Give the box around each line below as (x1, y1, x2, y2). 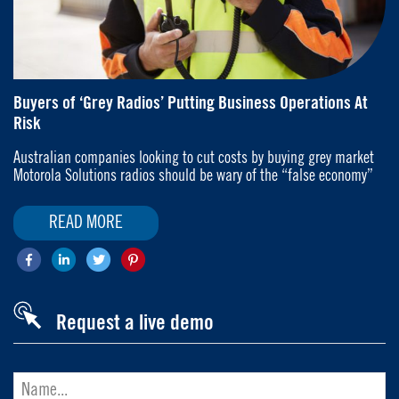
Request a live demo (56, 313, 214, 335)
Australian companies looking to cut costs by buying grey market (13, 150, 374, 167)
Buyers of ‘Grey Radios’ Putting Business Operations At (13, 94, 368, 113)
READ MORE (49, 214, 123, 232)
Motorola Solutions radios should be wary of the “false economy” (13, 167, 373, 184)
